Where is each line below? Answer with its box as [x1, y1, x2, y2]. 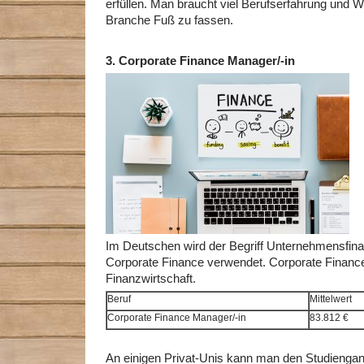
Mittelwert [310, 293, 352, 305]
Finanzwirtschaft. [106, 272, 196, 285]
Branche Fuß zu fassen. [106, 14, 233, 27]
